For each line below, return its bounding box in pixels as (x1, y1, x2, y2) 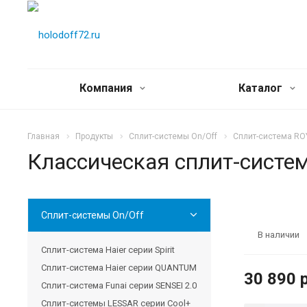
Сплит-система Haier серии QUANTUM (41, 262, 197, 273)
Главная (27, 132, 60, 141)
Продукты (75, 132, 113, 141)
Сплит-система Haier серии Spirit (41, 244, 175, 255)
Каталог (238, 82, 285, 95)
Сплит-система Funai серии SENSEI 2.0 (41, 280, 197, 291)
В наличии (258, 229, 299, 240)
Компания (79, 82, 135, 95)
